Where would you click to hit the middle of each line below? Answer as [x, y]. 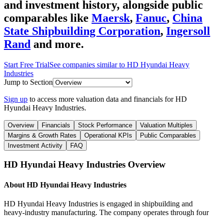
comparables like [46, 18]
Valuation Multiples [166, 125]
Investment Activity [35, 145]
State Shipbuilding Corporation [82, 31]
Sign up [16, 99]
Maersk [111, 18]
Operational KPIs [108, 135]
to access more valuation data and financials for [102, 99]
